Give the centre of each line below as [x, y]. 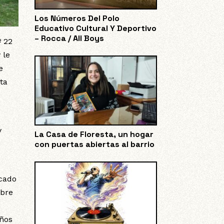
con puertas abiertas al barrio [94, 144]
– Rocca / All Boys [69, 38]
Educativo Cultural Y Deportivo [95, 28]
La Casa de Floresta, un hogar [94, 134]
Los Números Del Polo [77, 18]
